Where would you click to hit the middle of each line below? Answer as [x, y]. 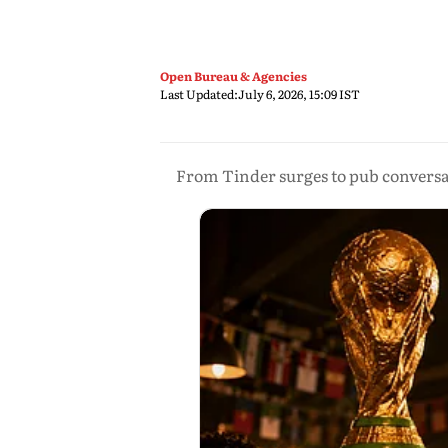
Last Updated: [199, 94]
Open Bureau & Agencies [233, 76]
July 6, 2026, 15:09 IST [299, 94]
